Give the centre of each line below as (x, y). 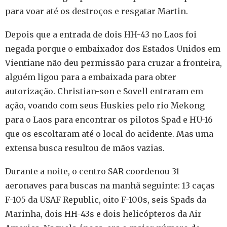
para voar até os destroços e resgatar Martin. (97, 11)
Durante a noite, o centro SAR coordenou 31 (92, 172)
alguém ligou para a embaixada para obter (91, 77)
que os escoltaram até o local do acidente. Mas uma (109, 134)
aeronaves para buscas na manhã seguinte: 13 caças (110, 186)
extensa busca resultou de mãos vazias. (85, 148)
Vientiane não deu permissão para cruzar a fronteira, (113, 63)
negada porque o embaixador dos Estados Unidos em (113, 49)
